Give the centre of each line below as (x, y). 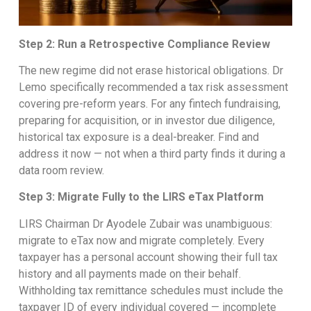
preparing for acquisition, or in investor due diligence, (146, 120)
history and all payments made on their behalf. (129, 274)
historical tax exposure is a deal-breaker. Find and (138, 137)
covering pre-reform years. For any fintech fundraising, (149, 103)
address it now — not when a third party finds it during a (152, 153)
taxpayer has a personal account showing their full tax (148, 257)
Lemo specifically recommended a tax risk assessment (153, 87)
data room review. (61, 170)
